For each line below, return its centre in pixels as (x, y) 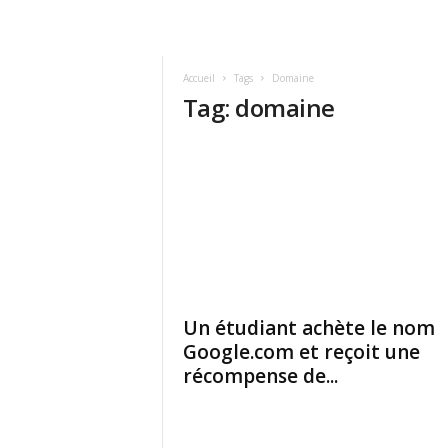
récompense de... (260, 376)
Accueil (198, 78)
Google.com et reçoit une (301, 352)
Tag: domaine (258, 107)
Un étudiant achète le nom (308, 328)
